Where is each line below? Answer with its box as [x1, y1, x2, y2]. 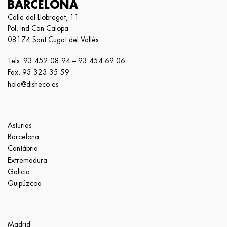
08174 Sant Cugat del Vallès [8, 35, 98, 43]
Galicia [8, 168, 30, 175]
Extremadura [8, 156, 47, 164]
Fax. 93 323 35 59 [8, 68, 69, 76]
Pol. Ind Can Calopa [8, 24, 68, 32]
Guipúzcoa [8, 179, 42, 187]
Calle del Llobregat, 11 [8, 13, 79, 21]
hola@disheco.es [8, 80, 58, 88]
